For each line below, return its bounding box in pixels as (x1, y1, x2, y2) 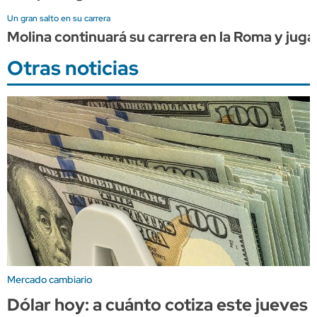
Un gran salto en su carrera (7, 12, 110, 24)
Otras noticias (7, 54, 139, 81)
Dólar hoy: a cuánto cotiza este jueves (7, 293, 308, 316)
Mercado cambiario (7, 272, 92, 286)
